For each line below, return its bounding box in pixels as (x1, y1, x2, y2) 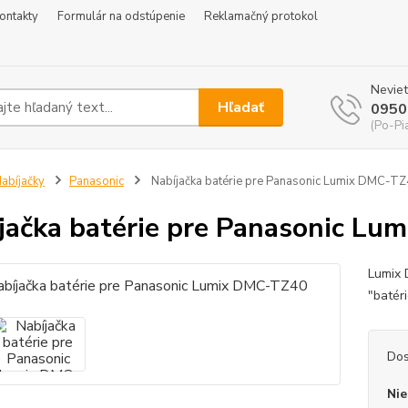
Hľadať (218, 97, 265, 117)
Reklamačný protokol (204, 8, 318, 25)
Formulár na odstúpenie (57, 8, 185, 25)
